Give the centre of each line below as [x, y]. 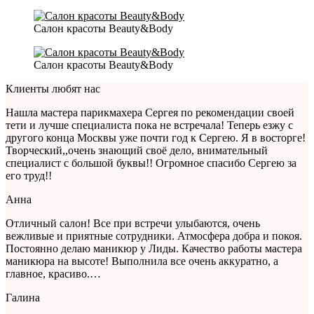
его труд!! [29, 176]
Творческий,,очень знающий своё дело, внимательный [137, 151]
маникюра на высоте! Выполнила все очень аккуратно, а [142, 261]
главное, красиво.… [53, 274]
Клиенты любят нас [53, 89]
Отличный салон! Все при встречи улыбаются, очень [133, 224]
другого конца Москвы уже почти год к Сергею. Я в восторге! [156, 138]
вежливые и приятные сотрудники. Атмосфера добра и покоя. [154, 236]
